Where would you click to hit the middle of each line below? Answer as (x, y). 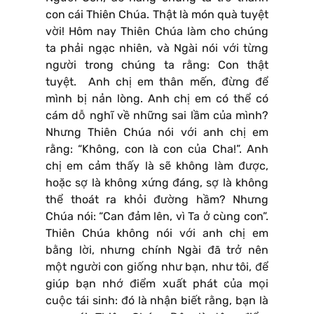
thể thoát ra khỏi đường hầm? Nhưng (157, 200)
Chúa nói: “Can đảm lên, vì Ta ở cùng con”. (157, 217)
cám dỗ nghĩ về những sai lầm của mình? (157, 116)
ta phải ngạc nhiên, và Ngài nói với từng (157, 48)
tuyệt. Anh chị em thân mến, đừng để (157, 82)
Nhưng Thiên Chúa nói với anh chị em (157, 132)
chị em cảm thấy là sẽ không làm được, (157, 166)
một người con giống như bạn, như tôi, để (157, 267)
